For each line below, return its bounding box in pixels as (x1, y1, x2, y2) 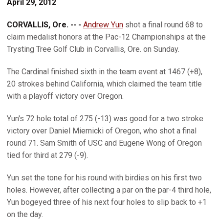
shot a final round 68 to (123, 20, 203, 29)
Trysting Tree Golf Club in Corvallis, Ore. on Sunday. (7, 44, 179, 54)
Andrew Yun (83, 20, 123, 29)
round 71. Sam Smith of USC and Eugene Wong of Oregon (7, 138, 202, 148)
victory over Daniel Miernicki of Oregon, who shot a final (7, 126, 197, 135)
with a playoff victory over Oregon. (7, 91, 124, 101)
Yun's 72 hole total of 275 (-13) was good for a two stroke (7, 114, 203, 123)
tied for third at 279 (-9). (7, 151, 88, 160)
